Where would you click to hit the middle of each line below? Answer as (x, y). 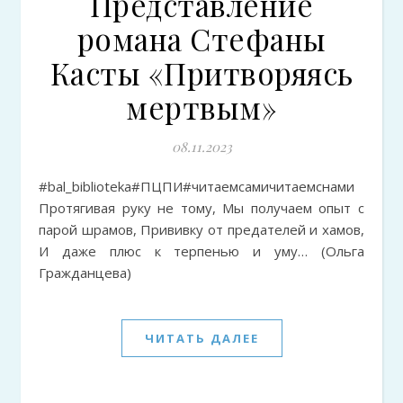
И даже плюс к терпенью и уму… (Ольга (201, 251)
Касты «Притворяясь (201, 73)
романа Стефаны (201, 39)
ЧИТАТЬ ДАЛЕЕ (201, 338)
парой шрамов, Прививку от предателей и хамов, (201, 229)
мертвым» (201, 107)
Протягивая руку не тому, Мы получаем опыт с (201, 208)
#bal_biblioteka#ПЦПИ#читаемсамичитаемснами (47, 186)
